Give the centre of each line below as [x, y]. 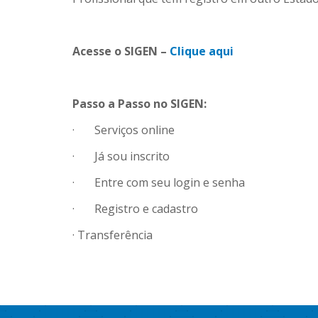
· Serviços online [124, 130]
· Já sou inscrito [121, 156]
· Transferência [113, 235]
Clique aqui [202, 51]
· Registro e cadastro [135, 209]
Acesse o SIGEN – [121, 51]
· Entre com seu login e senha [159, 182]
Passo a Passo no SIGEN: [139, 104]
